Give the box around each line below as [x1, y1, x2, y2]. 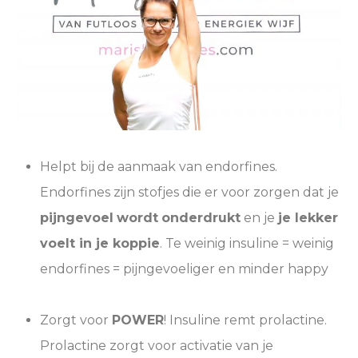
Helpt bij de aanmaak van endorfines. [40, 159, 277, 175]
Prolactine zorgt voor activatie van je [40, 338, 273, 354]
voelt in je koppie [40, 236, 160, 252]
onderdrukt [161, 210, 241, 226]
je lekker [278, 210, 338, 226]
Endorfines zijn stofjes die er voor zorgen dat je [40, 185, 339, 201]
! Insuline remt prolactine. [164, 312, 327, 328]
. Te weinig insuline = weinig [160, 236, 334, 252]
